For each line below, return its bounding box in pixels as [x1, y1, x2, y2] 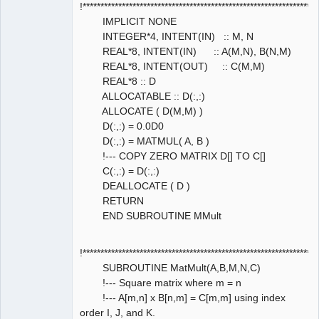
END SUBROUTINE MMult [80, 209, 221, 221]
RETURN [80, 194, 144, 206]
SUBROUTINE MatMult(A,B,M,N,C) [80, 261, 261, 273]
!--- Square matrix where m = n [80, 276, 241, 288]
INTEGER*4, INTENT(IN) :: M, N [80, 30, 253, 42]
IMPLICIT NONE [80, 15, 177, 27]
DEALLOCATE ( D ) [80, 179, 190, 192]
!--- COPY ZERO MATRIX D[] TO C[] [80, 150, 266, 162]
